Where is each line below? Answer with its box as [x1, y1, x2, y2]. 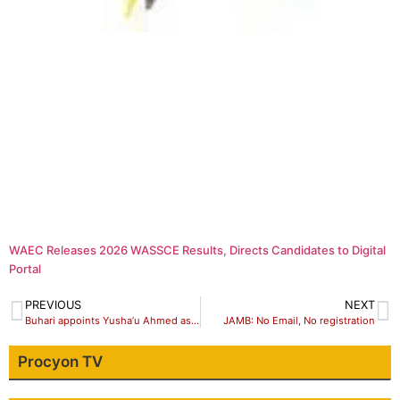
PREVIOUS [25, 298, 81, 312]
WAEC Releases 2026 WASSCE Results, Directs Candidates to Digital [9, 243, 386, 258]
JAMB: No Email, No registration [223, 314, 375, 328]
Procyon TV [18, 353, 103, 371]
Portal [9, 262, 41, 277]
